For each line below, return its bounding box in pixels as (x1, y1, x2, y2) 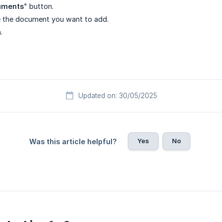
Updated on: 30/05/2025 (78, 92, 157, 100)
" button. (24, 2, 54, 11)
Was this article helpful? (29, 137, 117, 146)
